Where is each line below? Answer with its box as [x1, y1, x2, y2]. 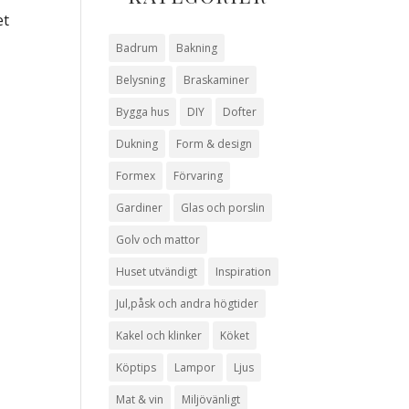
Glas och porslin [181, 200, 266, 215]
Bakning [176, 40, 218, 56]
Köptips [116, 360, 157, 375]
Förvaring [173, 168, 224, 184]
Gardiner [116, 200, 163, 215]
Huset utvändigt [116, 264, 198, 279]
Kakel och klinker [116, 328, 203, 343]
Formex [116, 168, 156, 184]
